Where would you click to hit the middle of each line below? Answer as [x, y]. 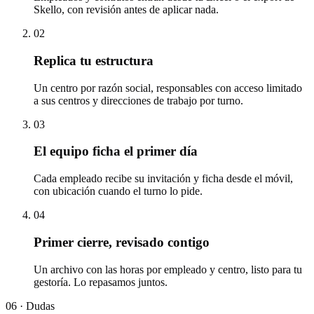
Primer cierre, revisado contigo [122, 242]
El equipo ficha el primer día [116, 151]
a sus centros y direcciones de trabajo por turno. [138, 100]
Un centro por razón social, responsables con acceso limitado [168, 88]
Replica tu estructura [94, 61]
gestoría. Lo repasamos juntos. [101, 282]
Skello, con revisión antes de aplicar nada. [126, 10]
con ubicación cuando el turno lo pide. [118, 191]
